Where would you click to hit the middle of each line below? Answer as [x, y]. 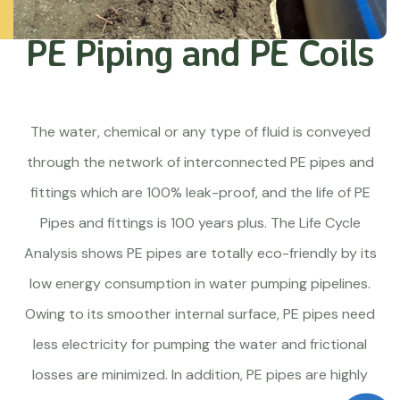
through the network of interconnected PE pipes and [200, 162]
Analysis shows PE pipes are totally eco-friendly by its [200, 253]
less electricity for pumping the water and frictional [200, 344]
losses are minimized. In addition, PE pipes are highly [200, 375]
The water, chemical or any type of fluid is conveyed [200, 132]
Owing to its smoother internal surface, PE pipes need [200, 314]
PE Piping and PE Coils [200, 52]
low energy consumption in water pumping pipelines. [200, 283]
